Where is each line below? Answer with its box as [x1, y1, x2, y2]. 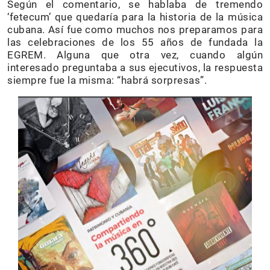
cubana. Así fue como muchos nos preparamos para [7, 24, 263, 36]
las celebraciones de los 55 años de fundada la [7, 36, 263, 48]
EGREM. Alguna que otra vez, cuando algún [7, 49, 263, 61]
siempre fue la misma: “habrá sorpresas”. [7, 74, 207, 86]
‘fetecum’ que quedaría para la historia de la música [7, 11, 263, 23]
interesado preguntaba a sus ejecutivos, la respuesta [7, 61, 263, 74]
